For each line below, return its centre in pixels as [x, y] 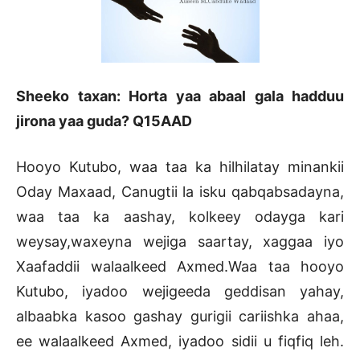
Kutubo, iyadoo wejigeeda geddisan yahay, [180, 292]
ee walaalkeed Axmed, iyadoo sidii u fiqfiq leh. [180, 342]
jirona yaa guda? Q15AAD [104, 121]
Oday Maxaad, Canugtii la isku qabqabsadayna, [180, 192]
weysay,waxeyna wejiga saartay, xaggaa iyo [180, 242]
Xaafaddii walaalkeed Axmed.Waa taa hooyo [180, 267]
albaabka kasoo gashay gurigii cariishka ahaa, [180, 317]
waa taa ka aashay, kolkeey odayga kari [180, 217]
